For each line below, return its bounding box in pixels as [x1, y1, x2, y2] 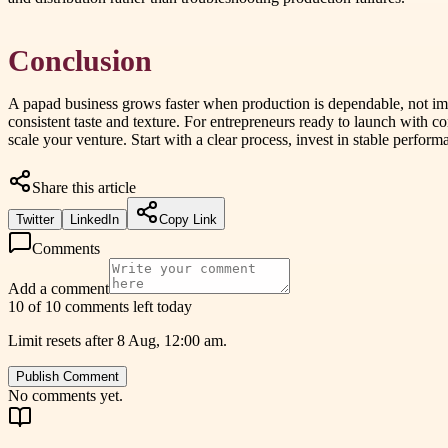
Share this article [32, 178, 136, 196]
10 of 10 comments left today [8, 297, 192, 315]
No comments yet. [8, 386, 123, 404]
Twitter [16, 211, 54, 227]
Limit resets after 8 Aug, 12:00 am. [8, 331, 227, 349]
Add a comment [8, 279, 109, 297]
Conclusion [8, 44, 152, 77]
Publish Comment [16, 368, 119, 384]
